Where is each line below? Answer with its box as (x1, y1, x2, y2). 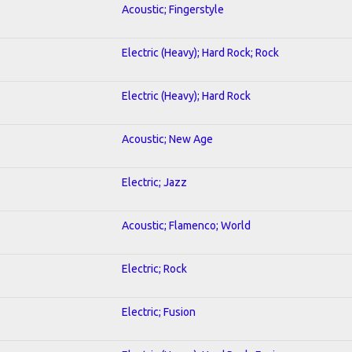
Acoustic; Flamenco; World (122, 218, 251, 232)
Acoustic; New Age (122, 132, 213, 145)
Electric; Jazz (122, 175, 187, 189)
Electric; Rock (122, 262, 187, 275)
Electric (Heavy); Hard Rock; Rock (122, 46, 279, 59)
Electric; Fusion (122, 305, 196, 318)
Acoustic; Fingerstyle (122, 2, 224, 16)
